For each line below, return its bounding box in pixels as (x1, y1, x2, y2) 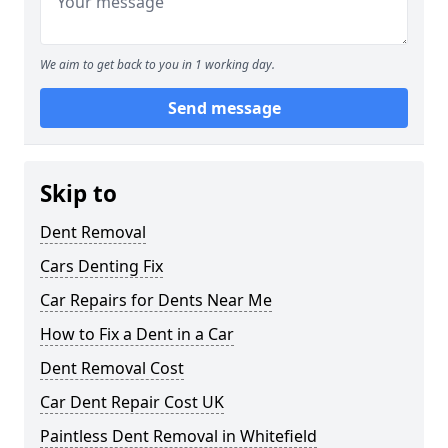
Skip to (40, 178, 117, 210)
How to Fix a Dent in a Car (40, 323, 234, 346)
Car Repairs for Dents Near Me (40, 289, 272, 312)
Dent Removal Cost (40, 357, 184, 380)
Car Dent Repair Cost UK (40, 391, 224, 414)
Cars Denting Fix (40, 255, 163, 278)
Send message (167, 97, 281, 120)
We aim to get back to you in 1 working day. (40, 56, 275, 74)
